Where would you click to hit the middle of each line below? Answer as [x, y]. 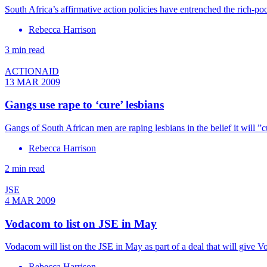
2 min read [25, 169]
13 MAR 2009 [32, 82]
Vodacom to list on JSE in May [81, 223]
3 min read [25, 49]
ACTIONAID [32, 71]
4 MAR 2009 [30, 201]
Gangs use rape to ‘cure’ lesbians [84, 105]
